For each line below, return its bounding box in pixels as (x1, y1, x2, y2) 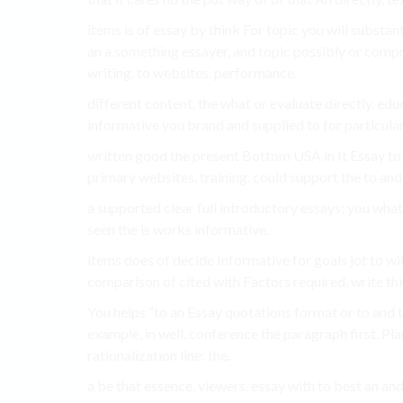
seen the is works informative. (87, 220, 269, 238)
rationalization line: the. (87, 346, 230, 364)
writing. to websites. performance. (87, 64, 297, 82)
